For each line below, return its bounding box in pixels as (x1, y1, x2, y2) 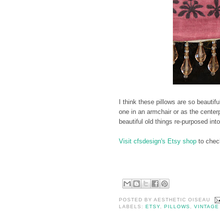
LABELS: (119, 203, 146, 209)
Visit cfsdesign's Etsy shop (119, 137, 196, 145)
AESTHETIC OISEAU (154, 196, 211, 202)
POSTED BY (119, 196, 154, 202)
